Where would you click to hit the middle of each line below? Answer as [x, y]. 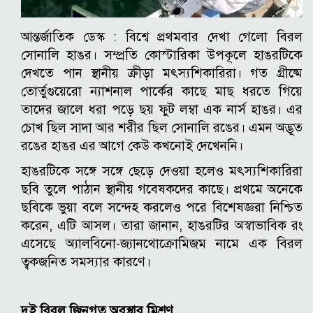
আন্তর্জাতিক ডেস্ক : [73, 37]
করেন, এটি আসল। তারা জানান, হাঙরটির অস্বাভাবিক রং [162, 226]
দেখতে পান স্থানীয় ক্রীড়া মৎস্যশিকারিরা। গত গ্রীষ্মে [162, 73]
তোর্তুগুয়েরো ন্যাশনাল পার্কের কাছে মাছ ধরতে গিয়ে [162, 92]
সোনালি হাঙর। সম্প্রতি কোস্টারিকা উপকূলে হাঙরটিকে [162, 55]
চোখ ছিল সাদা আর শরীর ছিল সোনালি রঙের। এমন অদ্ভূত [162, 128]
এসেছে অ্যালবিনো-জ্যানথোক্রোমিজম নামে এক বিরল [162, 244]
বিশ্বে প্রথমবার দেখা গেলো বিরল [214, 37]
